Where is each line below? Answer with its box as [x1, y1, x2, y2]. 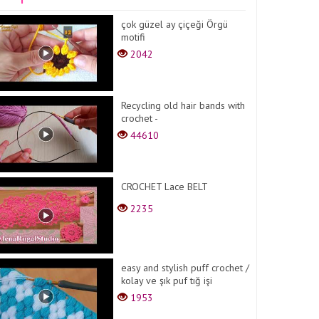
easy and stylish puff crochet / [121, 261, 250, 274]
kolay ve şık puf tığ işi [121, 273, 213, 287]
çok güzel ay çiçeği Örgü [121, 18, 229, 31]
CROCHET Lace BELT [121, 179, 209, 193]
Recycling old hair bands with [121, 98, 246, 112]
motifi [121, 31, 146, 43]
